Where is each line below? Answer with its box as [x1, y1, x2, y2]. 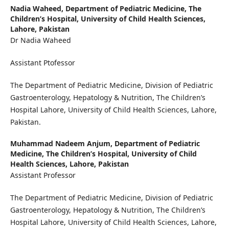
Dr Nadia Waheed [10, 35, 71, 45]
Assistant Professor [10, 170, 76, 180]
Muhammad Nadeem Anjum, [10, 139, 114, 149]
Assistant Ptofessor [10, 58, 75, 68]
